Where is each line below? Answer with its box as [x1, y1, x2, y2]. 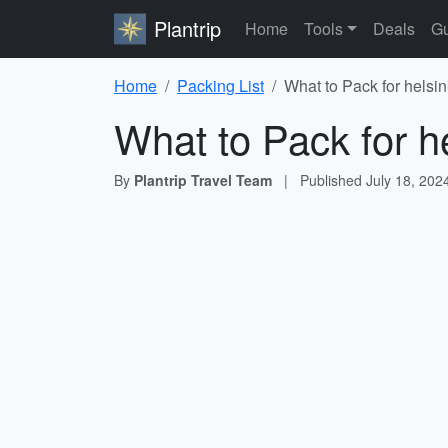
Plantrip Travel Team [134, 170, 272, 190]
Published [300, 170, 366, 190]
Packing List [177, 74, 264, 97]
